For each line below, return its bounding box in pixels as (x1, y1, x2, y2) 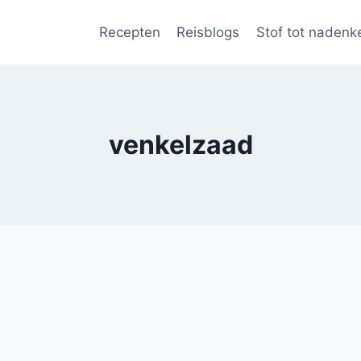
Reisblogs (176, 23, 240, 40)
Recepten (98, 23, 160, 40)
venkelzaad (108, 129, 253, 160)
